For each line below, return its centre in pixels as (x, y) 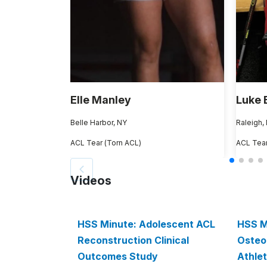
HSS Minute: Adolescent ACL (146, 224)
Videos (91, 181)
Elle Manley (101, 100)
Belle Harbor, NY (99, 123)
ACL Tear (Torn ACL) (106, 143)
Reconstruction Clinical (133, 240)
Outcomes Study (118, 257)
